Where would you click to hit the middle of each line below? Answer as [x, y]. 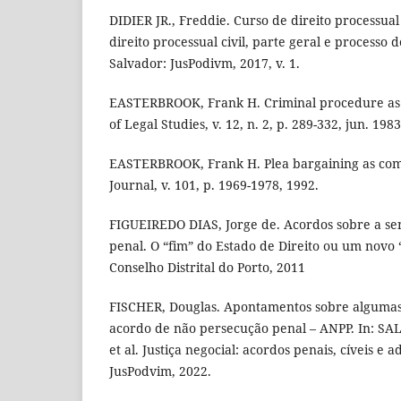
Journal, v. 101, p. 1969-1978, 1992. [214, 185]
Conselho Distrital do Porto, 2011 [207, 268]
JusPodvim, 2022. [160, 371]
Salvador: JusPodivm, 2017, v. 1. [205, 64]
